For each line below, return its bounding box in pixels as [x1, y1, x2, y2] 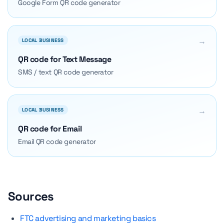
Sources [8, 188, 54, 204]
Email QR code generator [18, 137, 96, 146]
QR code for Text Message [18, 54, 111, 64]
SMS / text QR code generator [18, 67, 113, 76]
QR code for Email [18, 123, 82, 134]
